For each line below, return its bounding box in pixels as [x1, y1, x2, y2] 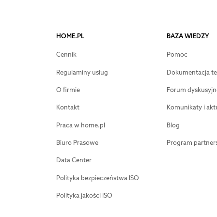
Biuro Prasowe [56, 139, 98, 147]
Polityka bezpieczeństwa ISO [56, 173, 139, 182]
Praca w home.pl [56, 121, 105, 129]
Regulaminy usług [56, 68, 108, 77]
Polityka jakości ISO [56, 191, 112, 200]
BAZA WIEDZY [166, 32, 209, 41]
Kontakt [56, 103, 79, 112]
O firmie [56, 85, 80, 94]
